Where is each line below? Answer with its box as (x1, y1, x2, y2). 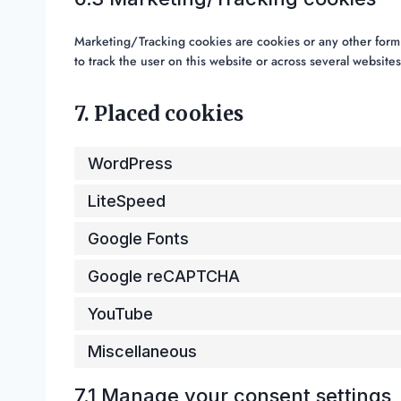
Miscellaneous (88, 342, 197, 362)
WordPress (88, 154, 173, 174)
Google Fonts (88, 229, 189, 249)
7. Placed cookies (74, 101, 243, 127)
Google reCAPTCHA (88, 267, 240, 286)
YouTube (88, 304, 153, 324)
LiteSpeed (88, 192, 166, 211)
